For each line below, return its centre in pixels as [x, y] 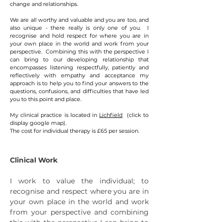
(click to [136, 115]
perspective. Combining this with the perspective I [79, 52]
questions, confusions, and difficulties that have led [79, 91]
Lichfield [111, 115]
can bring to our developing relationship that [79, 59]
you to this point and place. [46, 99]
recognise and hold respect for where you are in [79, 36]
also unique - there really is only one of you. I [79, 28]
